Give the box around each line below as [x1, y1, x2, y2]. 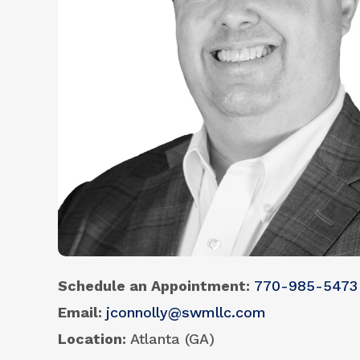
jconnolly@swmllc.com [106, 304, 266, 321]
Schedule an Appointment [58, 277, 246, 295]
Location [58, 330, 122, 348]
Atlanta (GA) [130, 330, 215, 348]
